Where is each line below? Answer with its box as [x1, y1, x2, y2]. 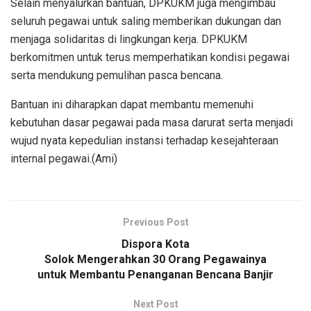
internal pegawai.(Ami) [10, 151, 117, 165]
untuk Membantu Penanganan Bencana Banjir [37, 267, 274, 281]
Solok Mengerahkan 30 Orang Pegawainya [44, 252, 267, 266]
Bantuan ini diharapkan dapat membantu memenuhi [10, 97, 253, 111]
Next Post [133, 298, 178, 310]
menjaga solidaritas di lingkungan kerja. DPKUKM [10, 32, 247, 46]
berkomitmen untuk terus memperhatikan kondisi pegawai [10, 50, 289, 64]
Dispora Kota [121, 237, 190, 251]
